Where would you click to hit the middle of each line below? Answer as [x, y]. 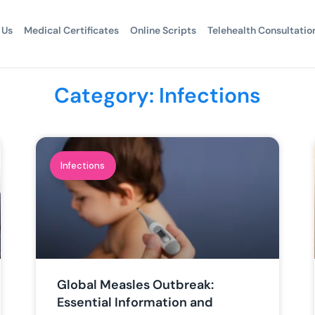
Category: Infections [157, 95]
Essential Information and [135, 303]
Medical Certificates [71, 30]
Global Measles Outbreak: [135, 285]
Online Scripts [163, 30]
